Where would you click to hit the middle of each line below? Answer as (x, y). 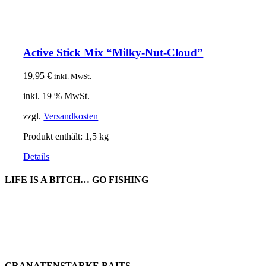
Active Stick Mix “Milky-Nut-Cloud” (113, 53)
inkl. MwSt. (73, 76)
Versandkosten (71, 116)
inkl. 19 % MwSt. (57, 96)
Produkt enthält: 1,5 (61, 136)
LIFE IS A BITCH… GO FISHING (77, 180)
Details (37, 156)
